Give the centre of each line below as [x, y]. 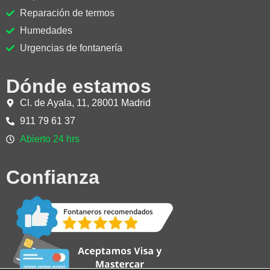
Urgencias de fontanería [71, 48]
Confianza [53, 177]
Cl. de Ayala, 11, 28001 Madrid [85, 102]
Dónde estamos [79, 86]
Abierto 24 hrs [49, 139]
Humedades [46, 30]
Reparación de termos [67, 13]
